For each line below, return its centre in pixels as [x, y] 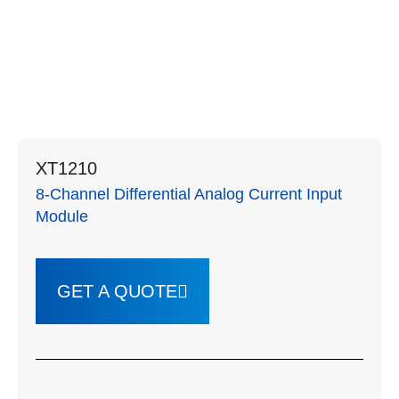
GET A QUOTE [117, 292]
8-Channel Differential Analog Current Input [189, 195]
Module [62, 217]
